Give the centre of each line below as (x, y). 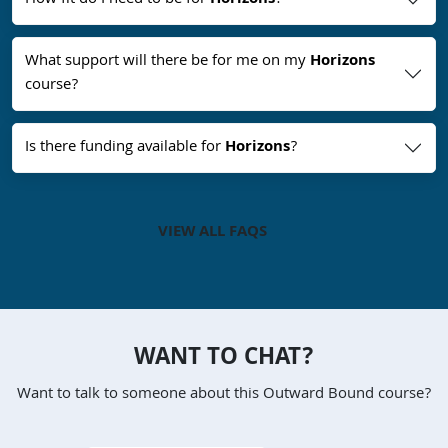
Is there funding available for (125, 148)
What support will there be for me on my (167, 62)
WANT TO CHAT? (224, 360)
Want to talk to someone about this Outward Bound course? (224, 395)
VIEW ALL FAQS (212, 233)
